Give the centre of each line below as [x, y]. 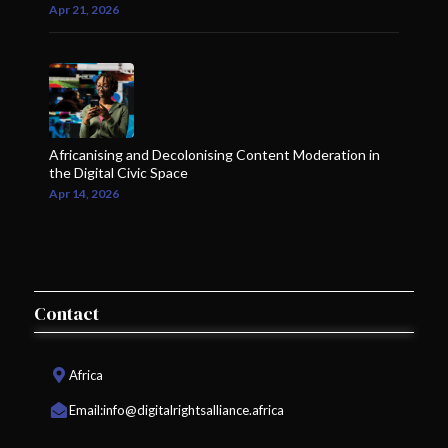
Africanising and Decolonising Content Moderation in [214, 154]
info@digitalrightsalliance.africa [193, 410]
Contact [66, 313]
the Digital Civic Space [118, 172]
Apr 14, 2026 [84, 193]
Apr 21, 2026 [84, 9]
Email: [86, 410]
